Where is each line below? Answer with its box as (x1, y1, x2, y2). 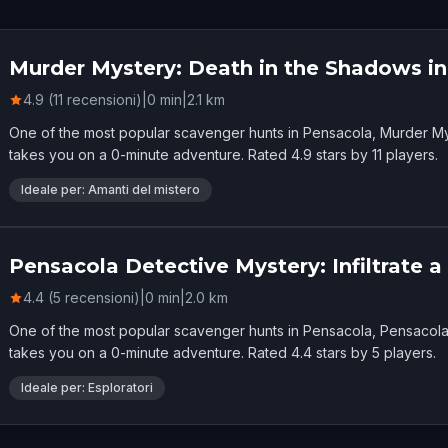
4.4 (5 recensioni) (23, 289, 140, 307)
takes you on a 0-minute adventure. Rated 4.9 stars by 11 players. (9, 146, 438, 164)
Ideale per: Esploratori (21, 380, 153, 396)
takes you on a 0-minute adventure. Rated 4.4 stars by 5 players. (9, 344, 436, 362)
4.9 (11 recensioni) (23, 91, 142, 109)
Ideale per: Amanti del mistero (21, 182, 200, 198)
